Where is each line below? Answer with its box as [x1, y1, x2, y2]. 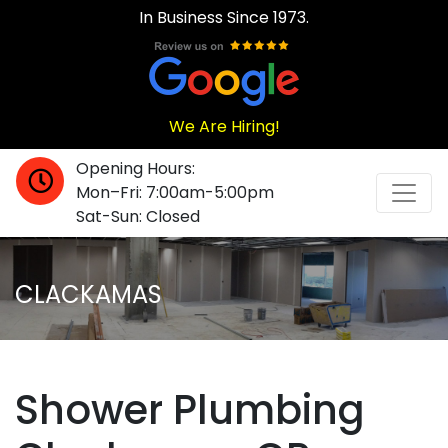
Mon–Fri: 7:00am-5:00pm [76, 181, 274, 205]
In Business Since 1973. [139, 6, 309, 29]
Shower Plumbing [15, 382, 365, 439]
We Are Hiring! [168, 115, 280, 139]
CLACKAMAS [15, 277, 162, 311]
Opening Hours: [76, 157, 195, 181]
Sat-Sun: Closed [76, 205, 200, 229]
